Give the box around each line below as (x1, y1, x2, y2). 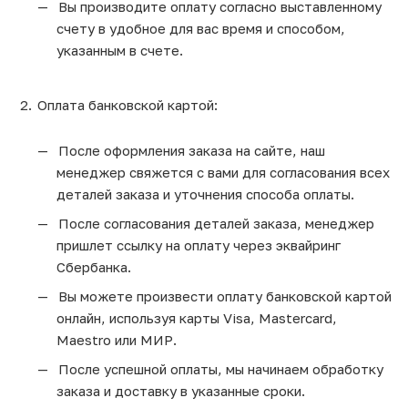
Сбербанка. (56, 259, 131, 276)
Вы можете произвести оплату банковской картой (55, 288, 392, 305)
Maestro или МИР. (56, 331, 177, 349)
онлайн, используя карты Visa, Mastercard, (56, 310, 337, 327)
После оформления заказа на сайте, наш (55, 142, 325, 159)
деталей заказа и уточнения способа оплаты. (56, 186, 354, 203)
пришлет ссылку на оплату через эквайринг (56, 237, 341, 254)
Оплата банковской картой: (37, 97, 218, 114)
